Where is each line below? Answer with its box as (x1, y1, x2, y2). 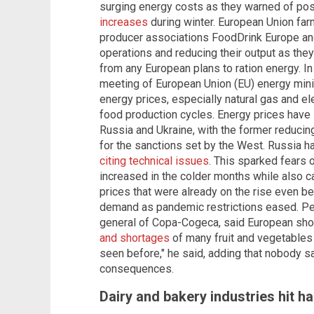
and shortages (100, 231, 170, 245)
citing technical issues (100, 154, 209, 168)
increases (100, 15, 148, 29)
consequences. (100, 262, 174, 276)
